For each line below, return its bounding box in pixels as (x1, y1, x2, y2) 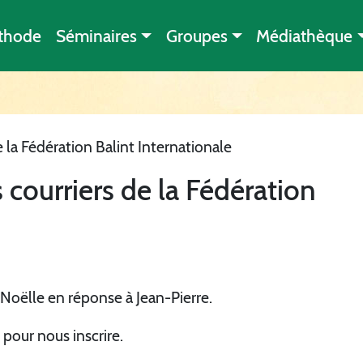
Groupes (165, 25, 228, 46)
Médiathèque (256, 25, 353, 46)
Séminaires (55, 25, 137, 46)
